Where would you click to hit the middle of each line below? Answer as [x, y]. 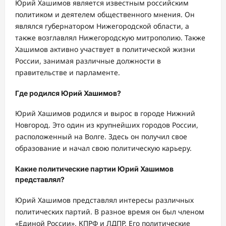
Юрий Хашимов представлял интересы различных [104, 200]
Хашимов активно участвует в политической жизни [105, 49]
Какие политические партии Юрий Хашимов [94, 168]
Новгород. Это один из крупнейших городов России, [107, 125]
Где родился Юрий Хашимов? [68, 93]
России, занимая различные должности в [88, 61]
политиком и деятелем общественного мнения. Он [105, 15]
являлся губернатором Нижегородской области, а [102, 26]
